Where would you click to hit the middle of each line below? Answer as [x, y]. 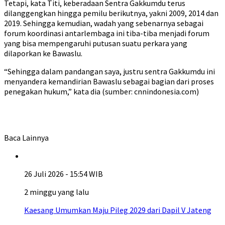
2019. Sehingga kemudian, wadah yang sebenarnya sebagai [104, 23]
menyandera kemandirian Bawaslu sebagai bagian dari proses [109, 81]
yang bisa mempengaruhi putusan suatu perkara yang [96, 43]
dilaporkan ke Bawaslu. [43, 53]
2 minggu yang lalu [57, 192]
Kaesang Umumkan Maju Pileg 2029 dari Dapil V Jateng [118, 210]
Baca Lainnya [26, 138]
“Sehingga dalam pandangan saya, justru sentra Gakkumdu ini [109, 71]
